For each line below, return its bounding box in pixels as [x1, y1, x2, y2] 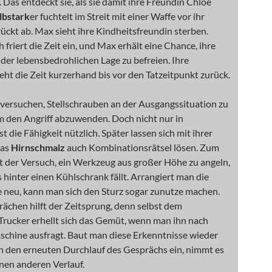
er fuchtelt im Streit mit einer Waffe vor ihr [30, 10, 205, 22]
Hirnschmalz [11, 141, 65, 154]
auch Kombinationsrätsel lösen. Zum [65, 141, 219, 154]
